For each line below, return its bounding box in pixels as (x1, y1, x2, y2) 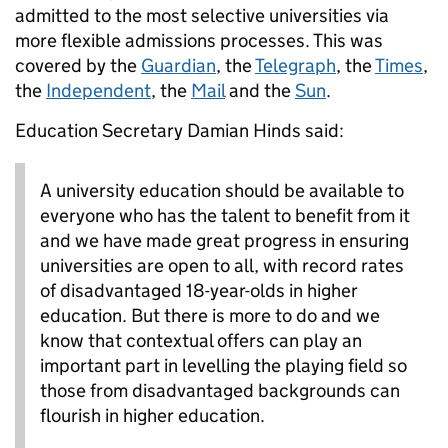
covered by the (15, 54, 141, 78)
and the (225, 79, 295, 103)
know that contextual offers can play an (40, 329, 362, 353)
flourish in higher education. (40, 404, 265, 428)
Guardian (141, 54, 216, 78)
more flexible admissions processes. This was (15, 29, 383, 53)
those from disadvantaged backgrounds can (40, 379, 400, 403)
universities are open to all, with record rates (40, 254, 404, 278)
